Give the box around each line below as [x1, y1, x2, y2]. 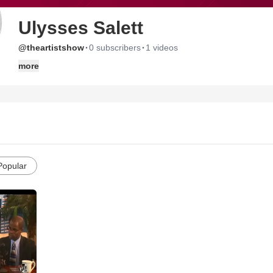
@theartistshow [18, 43, 84, 52]
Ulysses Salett [18, 18, 143, 38]
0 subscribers [89, 43, 141, 52]
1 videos [146, 43, 178, 52]
